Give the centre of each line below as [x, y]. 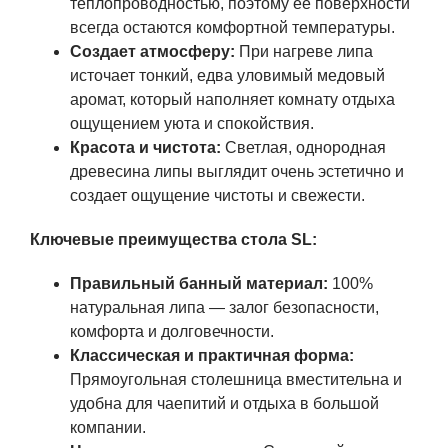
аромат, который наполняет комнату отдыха [232, 99]
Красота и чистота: [145, 147]
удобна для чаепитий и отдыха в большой [224, 403]
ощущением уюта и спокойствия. [192, 123]
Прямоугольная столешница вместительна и [236, 379]
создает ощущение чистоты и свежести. [217, 195]
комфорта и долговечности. [172, 331]
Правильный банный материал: [199, 283]
